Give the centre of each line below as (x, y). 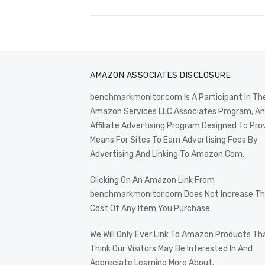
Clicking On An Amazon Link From (152, 180)
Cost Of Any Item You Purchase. (151, 209)
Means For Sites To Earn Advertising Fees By (174, 140)
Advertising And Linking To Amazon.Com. (167, 154)
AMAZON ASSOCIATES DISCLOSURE (160, 76)
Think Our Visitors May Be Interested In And (171, 249)
